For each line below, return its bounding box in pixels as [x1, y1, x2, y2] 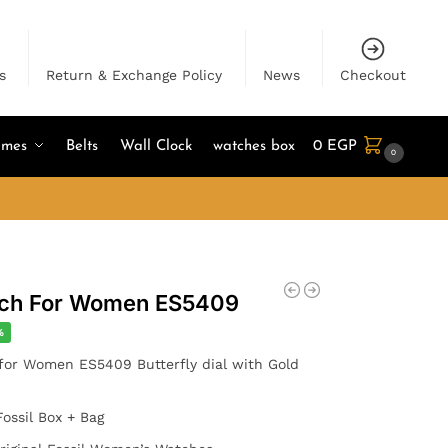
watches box [213, 139, 296, 154]
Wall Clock [119, 139, 192, 154]
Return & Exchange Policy [46, 67, 223, 83]
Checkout [340, 67, 407, 83]
